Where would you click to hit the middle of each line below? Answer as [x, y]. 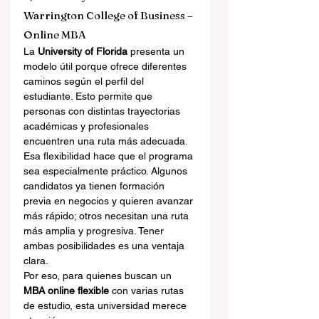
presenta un [157, 51]
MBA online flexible [66, 291]
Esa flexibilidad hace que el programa [110, 156]
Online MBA [55, 35]
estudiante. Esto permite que [89, 96]
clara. [36, 261]
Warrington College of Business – [109, 15]
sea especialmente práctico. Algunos [107, 171]
